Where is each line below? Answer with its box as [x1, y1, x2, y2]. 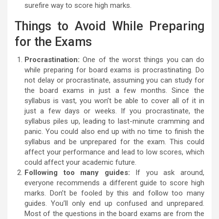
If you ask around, [130, 168, 205, 177]
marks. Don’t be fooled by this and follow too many [24, 189, 204, 198]
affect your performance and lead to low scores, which [24, 148, 204, 157]
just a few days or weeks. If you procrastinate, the [24, 107, 204, 116]
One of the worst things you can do [80, 55, 204, 65]
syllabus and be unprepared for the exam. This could [24, 137, 204, 147]
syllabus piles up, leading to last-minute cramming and [24, 117, 204, 126]
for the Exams [15, 35, 92, 49]
